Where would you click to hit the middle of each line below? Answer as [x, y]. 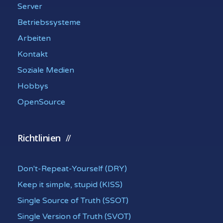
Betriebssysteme [49, 22]
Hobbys [33, 86]
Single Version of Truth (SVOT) [74, 217]
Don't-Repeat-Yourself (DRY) [72, 169]
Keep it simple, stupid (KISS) [70, 185]
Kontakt [33, 54]
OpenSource [41, 102]
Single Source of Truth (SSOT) [73, 201]
